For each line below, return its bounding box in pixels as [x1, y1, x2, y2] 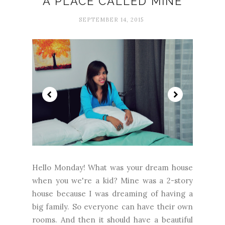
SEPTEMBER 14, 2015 [79, 16, 144, 23]
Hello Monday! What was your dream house [32, 162, 193, 172]
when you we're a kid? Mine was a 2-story [32, 175, 193, 185]
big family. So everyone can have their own [32, 201, 193, 211]
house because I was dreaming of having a [32, 188, 193, 198]
